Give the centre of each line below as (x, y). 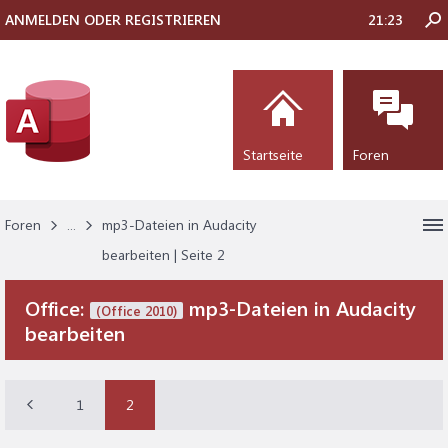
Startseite (273, 154)
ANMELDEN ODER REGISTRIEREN (113, 19)
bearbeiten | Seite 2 (163, 254)
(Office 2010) (136, 310)
